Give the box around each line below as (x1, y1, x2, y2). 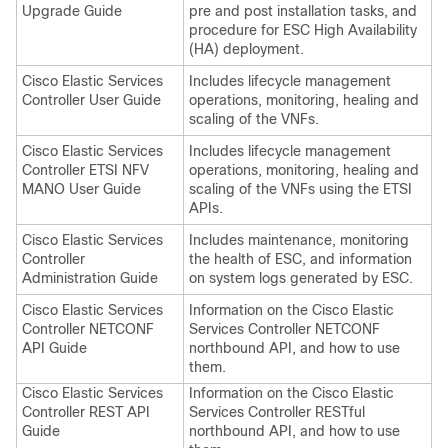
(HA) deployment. (189, 41, 304, 57)
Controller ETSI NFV (22, 162, 149, 178)
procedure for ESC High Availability (189, 22, 417, 38)
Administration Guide (22, 270, 158, 286)
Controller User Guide (22, 92, 161, 108)
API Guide (22, 340, 87, 356)
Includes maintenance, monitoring (189, 232, 409, 248)
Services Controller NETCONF (189, 321, 380, 337)
